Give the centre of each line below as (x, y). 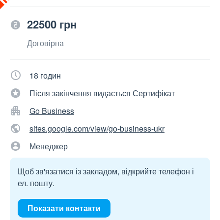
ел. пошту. (36, 183)
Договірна (45, 43)
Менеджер (49, 146)
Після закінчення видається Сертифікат (102, 93)
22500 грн (52, 24)
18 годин (45, 75)
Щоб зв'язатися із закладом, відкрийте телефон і (106, 171)
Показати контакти (64, 208)
